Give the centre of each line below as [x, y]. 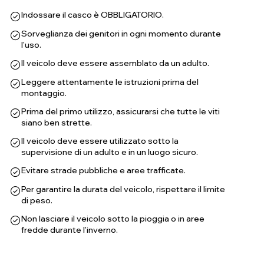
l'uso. [31, 45]
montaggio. [44, 93]
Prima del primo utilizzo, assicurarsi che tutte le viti [121, 111]
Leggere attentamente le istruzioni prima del [110, 82]
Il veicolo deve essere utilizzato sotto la [100, 141]
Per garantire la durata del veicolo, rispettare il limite [123, 189]
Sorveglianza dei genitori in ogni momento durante [121, 34]
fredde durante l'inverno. [70, 230]
